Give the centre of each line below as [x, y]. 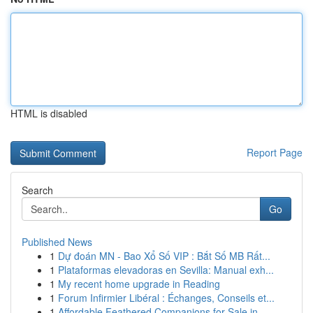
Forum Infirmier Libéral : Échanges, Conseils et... [166, 298]
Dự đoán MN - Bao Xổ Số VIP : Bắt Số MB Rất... [164, 256]
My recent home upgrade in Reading [139, 284]
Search [37, 190]
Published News [57, 242]
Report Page [275, 152]
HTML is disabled [49, 113]
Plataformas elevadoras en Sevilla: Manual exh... [166, 270]
